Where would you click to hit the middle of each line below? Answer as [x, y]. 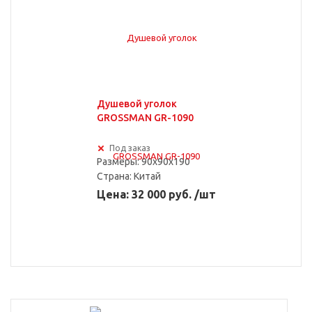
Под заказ [130, 148]
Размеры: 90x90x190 [143, 162]
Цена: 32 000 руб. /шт [156, 194]
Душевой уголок [136, 104]
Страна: [115, 176]
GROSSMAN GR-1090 [145, 118]
